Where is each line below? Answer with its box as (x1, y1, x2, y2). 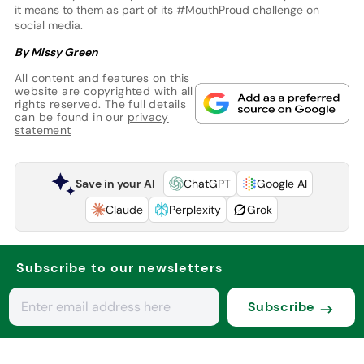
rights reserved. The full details (14, 97, 187, 112)
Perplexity (169, 202, 222, 218)
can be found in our (14, 110, 128, 125)
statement (14, 123, 71, 138)
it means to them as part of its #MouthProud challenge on (14, 2, 319, 18)
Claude (106, 202, 144, 218)
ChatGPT (183, 176, 231, 192)
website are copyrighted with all (14, 84, 193, 99)
